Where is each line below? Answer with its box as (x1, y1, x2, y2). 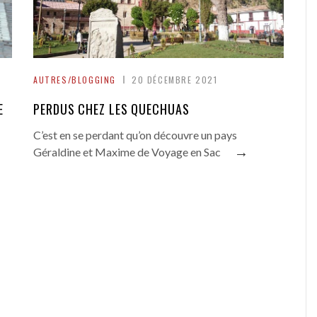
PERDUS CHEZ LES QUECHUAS (33, 100, 190, 118)
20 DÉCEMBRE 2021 (132, 74, 218, 86)
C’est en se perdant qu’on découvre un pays (33, 128, 237, 142)
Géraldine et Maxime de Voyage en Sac (33, 145, 221, 158)
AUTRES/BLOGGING (33, 74, 116, 86)
